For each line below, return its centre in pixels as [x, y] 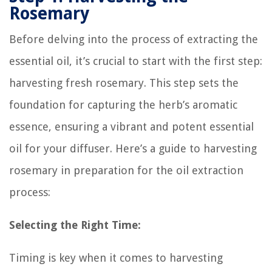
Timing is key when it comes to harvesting [116, 257]
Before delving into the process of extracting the [134, 39]
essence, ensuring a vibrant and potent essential [131, 126]
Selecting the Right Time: [75, 225]
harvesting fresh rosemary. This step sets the [124, 83]
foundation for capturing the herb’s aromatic [123, 104]
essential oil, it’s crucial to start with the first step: [136, 61]
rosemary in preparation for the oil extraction [126, 170]
